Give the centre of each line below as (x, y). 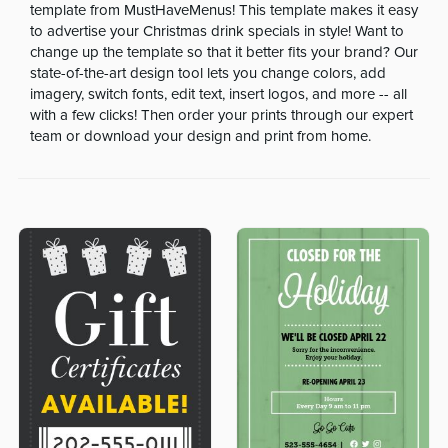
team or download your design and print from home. (201, 136)
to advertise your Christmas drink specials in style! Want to (217, 31)
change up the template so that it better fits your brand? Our (224, 52)
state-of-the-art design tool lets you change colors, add (208, 73)
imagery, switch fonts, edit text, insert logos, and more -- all (219, 94)
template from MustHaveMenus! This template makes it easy (224, 10)
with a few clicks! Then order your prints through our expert (222, 115)
